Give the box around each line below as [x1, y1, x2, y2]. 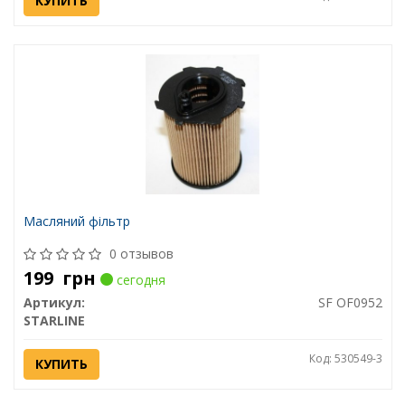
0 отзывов [108, 245, 174, 263]
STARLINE [23, 312, 85, 330]
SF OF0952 [317, 294, 382, 312]
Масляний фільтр [23, 212, 130, 231]
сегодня [112, 271, 165, 289]
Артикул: [23, 294, 85, 312]
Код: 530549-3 [308, 351, 382, 367]
